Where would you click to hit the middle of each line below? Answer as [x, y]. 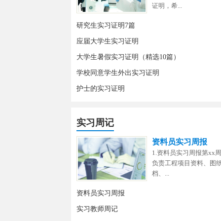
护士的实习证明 [100, 88]
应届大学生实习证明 [107, 41]
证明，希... [167, 5]
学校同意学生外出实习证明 [118, 73]
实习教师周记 [97, 209]
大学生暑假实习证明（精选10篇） [128, 57]
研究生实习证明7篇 [106, 25]
